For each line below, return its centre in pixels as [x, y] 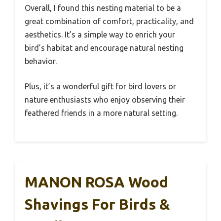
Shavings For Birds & [97, 204]
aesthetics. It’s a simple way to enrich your [100, 34]
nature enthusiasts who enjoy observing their [105, 99]
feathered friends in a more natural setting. [101, 113]
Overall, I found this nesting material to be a [103, 8]
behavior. [41, 61]
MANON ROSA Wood [96, 182]
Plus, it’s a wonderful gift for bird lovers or [100, 86]
